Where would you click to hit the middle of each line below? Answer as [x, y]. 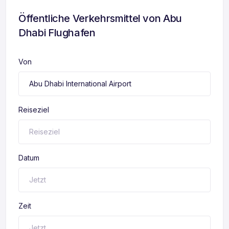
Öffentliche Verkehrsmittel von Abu [100, 19]
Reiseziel [34, 110]
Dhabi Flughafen [57, 33]
